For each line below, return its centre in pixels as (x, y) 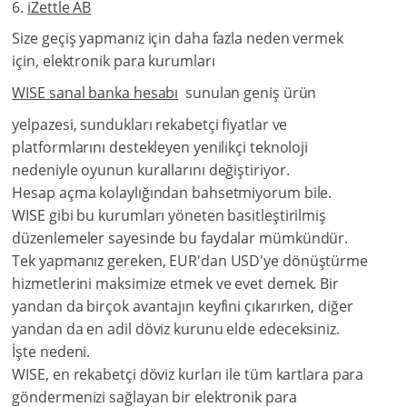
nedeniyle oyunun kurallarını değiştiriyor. (151, 170)
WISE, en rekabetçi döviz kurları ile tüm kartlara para (188, 375)
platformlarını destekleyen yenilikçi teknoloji (160, 148)
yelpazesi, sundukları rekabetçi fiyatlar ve (150, 125)
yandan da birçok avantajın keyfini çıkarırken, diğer (183, 307)
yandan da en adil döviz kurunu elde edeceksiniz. (176, 329)
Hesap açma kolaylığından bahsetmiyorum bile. (172, 193)
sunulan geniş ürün (248, 93)
